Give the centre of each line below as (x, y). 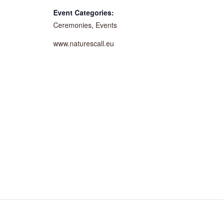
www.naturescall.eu (84, 43)
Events (106, 25)
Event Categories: (84, 12)
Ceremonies (72, 25)
